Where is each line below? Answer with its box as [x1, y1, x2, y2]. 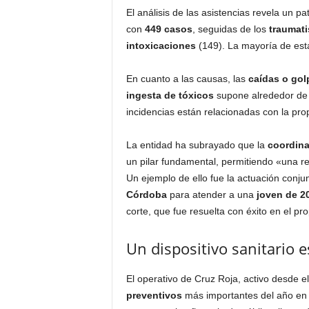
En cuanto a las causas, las [126, 73, 248, 84]
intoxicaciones [126, 40, 196, 51]
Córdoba [126, 189, 167, 200]
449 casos [144, 23, 192, 34]
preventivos [126, 290, 182, 301]
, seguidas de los [192, 23, 269, 34]
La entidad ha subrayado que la [126, 139, 268, 150]
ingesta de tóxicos [126, 90, 214, 101]
